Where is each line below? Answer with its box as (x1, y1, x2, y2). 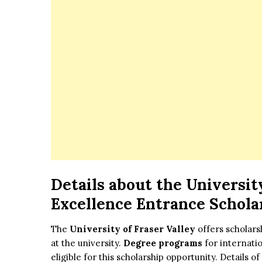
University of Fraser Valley (70, 223, 198, 235)
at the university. (51, 237, 123, 249)
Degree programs (123, 237, 202, 249)
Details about (51, 175, 152, 195)
